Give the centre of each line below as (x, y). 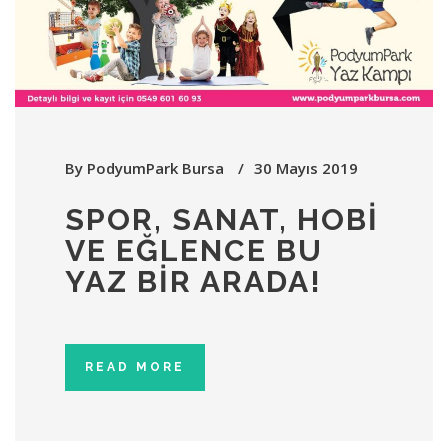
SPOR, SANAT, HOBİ (222, 220)
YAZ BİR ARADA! (193, 282)
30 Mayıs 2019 (306, 168)
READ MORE (135, 367)
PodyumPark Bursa (155, 168)
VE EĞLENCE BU (194, 251)
